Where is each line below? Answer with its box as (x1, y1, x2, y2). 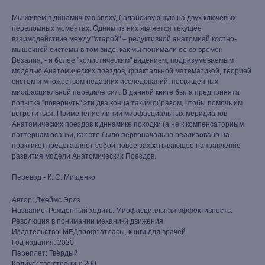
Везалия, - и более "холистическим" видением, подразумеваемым (12, 56, 234, 64)
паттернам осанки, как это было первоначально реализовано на (12, 131, 230, 139)
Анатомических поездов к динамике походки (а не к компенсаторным (12, 120, 244, 128)
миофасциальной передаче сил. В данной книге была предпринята (12, 88, 240, 96)
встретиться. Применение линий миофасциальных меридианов (12, 109, 227, 118)
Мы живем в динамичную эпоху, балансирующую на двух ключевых (12, 14, 236, 22)
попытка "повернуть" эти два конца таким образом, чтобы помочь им (12, 99, 243, 107)
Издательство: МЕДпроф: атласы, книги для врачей (12, 228, 186, 236)
